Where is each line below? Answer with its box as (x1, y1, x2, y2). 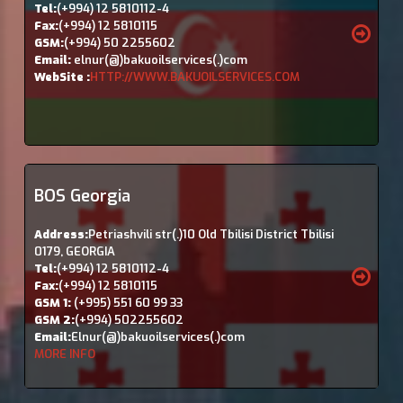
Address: (33, 227, 88, 243)
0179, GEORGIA (33, 244, 115, 260)
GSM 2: (33, 312, 75, 328)
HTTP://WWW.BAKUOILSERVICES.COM (89, 69, 300, 85)
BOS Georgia (33, 185, 130, 208)
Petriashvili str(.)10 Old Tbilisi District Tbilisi (87, 227, 334, 243)
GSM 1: (33, 295, 71, 311)
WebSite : (33, 69, 90, 85)
